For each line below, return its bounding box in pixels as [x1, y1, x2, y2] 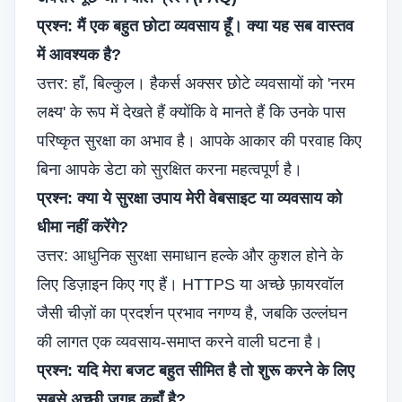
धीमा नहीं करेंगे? [37, 218, 128, 236]
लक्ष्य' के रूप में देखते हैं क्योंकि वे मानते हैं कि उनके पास [37, 103, 345, 121]
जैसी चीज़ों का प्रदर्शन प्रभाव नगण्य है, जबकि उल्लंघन [37, 304, 347, 322]
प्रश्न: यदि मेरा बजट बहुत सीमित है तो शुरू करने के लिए [37, 362, 354, 380]
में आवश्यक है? [37, 46, 121, 64]
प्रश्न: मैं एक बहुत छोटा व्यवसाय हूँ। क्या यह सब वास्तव [37, 17, 354, 35]
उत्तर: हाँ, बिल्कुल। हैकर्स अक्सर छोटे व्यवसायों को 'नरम [37, 74, 354, 92]
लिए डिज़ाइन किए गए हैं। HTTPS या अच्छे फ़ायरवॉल [37, 275, 344, 293]
